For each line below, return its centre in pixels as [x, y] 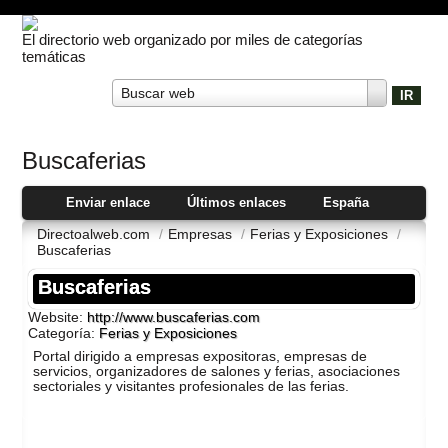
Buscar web [158, 93]
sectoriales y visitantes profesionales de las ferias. [191, 386]
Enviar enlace [108, 202]
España [345, 202]
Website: [58, 316]
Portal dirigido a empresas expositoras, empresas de [200, 356]
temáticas [54, 57]
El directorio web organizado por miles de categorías [193, 40]
